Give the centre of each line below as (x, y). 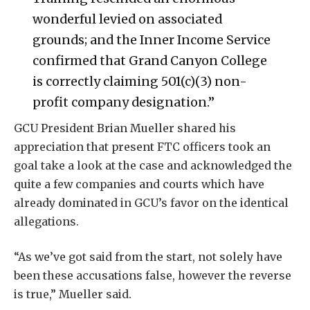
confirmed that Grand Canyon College (149, 60)
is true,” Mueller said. (73, 294)
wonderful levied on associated (127, 19)
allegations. (46, 221)
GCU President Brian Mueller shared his (125, 128)
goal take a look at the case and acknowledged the (153, 165)
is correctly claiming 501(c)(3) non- (139, 81)
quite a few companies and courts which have (139, 184)
